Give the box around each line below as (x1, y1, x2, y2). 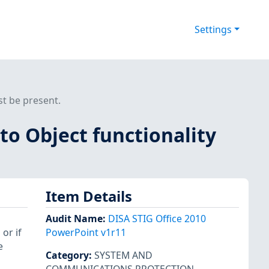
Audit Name (46, 212, 103, 226)
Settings (194, 23, 232, 37)
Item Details (46, 186, 132, 206)
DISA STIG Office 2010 (108, 212, 206, 226)
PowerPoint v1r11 (46, 226, 126, 240)
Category (46, 249, 89, 262)
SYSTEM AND (94, 249, 153, 262)
